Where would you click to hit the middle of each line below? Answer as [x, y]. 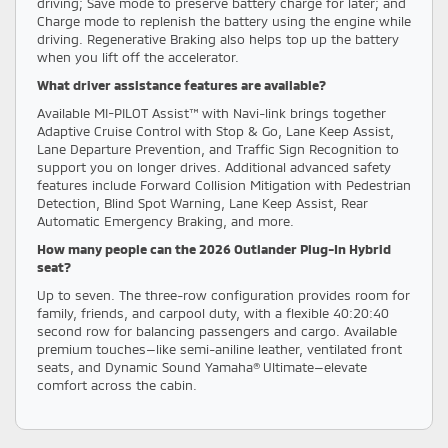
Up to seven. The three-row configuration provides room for [223, 295]
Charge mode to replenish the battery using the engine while [223, 21]
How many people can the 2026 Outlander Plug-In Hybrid [213, 249]
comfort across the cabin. [116, 385]
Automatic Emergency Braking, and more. [165, 221]
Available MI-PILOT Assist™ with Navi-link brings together [211, 113]
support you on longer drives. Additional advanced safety [213, 167]
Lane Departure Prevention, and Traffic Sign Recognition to [217, 149]
